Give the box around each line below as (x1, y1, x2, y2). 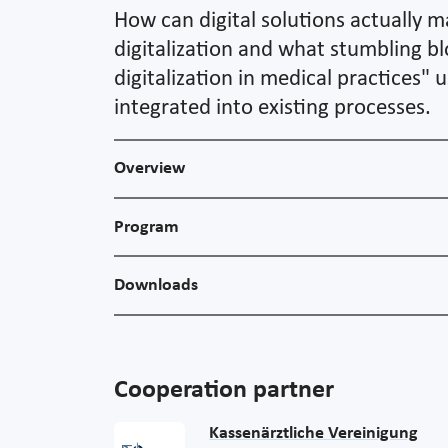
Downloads (114, 275, 198, 295)
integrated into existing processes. (114, 96, 431, 120)
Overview (114, 159, 185, 179)
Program (114, 217, 179, 237)
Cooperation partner (114, 377, 334, 405)
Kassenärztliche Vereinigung (209, 424, 418, 444)
